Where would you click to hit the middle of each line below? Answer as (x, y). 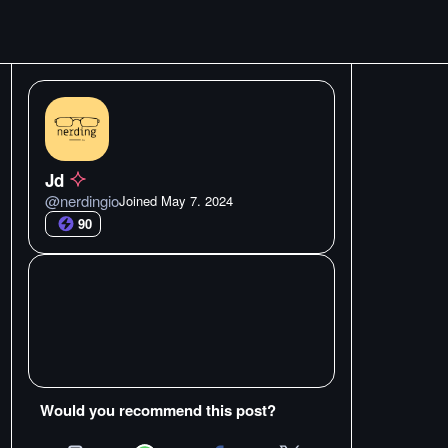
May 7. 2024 (197, 200)
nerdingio (89, 200)
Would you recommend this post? (158, 410)
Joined (140, 200)
